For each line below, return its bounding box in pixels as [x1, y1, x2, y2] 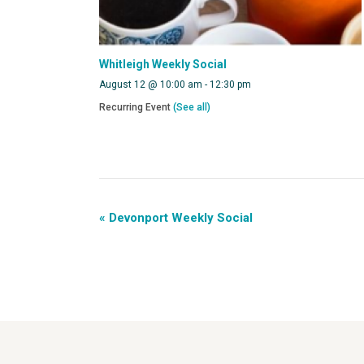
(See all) [173, 101, 210, 113]
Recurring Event [99, 101, 173, 113]
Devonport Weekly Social [106, 210, 253, 225]
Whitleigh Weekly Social [99, 58, 227, 71]
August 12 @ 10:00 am [99, 79, 202, 90]
